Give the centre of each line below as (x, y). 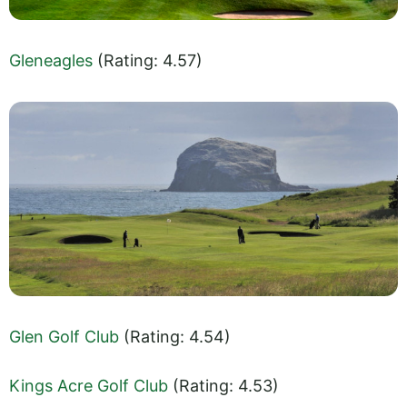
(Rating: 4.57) (148, 60)
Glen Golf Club (64, 336)
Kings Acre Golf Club (89, 385)
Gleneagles (51, 60)
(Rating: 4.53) (223, 385)
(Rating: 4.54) (175, 336)
